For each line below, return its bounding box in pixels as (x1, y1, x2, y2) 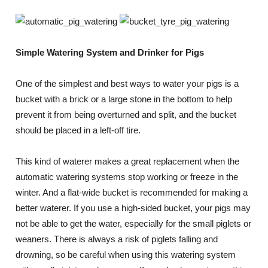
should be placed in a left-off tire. (16, 125, 141, 135)
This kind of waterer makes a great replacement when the (16, 156, 240, 166)
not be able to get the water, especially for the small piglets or (16, 218, 252, 229)
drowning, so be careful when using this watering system (16, 249, 236, 260)
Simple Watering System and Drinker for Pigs (16, 47, 205, 57)
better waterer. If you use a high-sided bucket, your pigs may (16, 203, 251, 213)
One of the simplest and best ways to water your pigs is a (16, 78, 239, 89)
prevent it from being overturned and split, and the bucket (16, 109, 237, 120)
